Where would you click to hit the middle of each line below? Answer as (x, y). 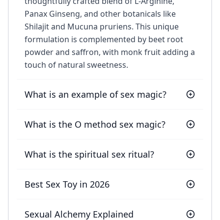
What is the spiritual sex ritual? (89, 154)
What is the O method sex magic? (95, 124)
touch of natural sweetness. (76, 65)
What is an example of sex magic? (96, 94)
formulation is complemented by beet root (104, 39)
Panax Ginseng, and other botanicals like (100, 14)
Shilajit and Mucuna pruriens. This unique (102, 26)
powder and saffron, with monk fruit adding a (110, 52)
